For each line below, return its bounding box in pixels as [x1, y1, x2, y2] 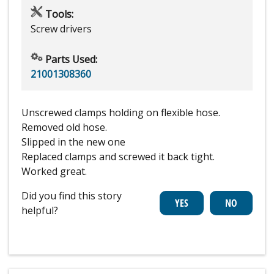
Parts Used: [43, 53, 97, 67]
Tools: [43, 7, 73, 21]
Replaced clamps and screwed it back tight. [21, 150, 215, 164]
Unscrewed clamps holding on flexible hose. [21, 106, 220, 120]
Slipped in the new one [21, 135, 125, 149]
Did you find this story [21, 189, 122, 203]
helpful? [21, 204, 58, 218]
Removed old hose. [21, 120, 107, 135]
